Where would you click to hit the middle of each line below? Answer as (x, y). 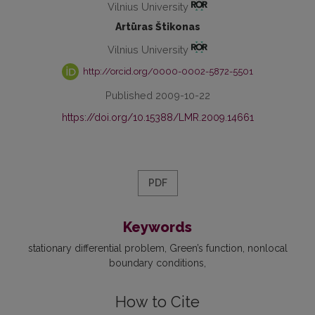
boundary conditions (156, 263)
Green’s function (206, 249)
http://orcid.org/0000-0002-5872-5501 (167, 71)
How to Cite (157, 302)
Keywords (157, 227)
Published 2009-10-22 (157, 96)
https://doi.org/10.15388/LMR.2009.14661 (157, 118)
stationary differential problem (96, 249)
